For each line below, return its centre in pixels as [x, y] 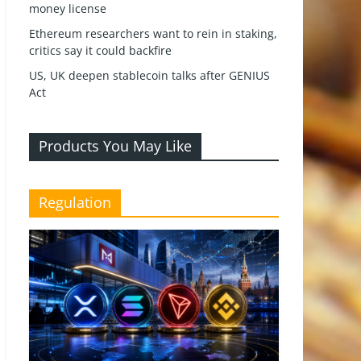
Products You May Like [115, 146]
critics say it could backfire [100, 50]
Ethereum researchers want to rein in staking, [153, 33]
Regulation [75, 202]
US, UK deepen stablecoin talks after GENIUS [149, 75]
